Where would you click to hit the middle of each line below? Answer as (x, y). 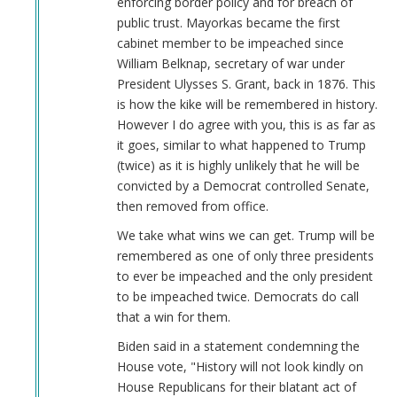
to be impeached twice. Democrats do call (237, 297)
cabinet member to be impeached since (230, 43)
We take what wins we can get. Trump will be (245, 236)
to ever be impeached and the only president (245, 276)
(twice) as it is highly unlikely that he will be (238, 166)
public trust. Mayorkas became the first (228, 23)
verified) (67, 141)
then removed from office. (192, 206)
